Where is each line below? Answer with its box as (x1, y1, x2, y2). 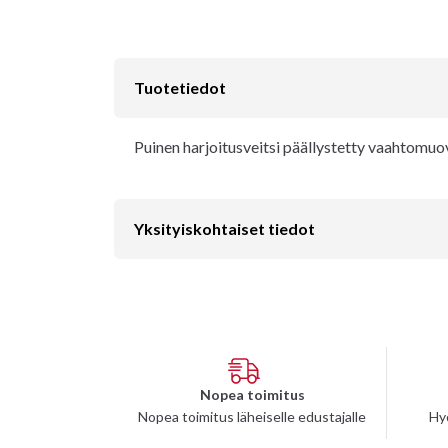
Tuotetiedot (134, 77, 226, 97)
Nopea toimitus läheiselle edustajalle (138, 407, 366, 425)
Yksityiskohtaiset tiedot (134, 218, 315, 238)
